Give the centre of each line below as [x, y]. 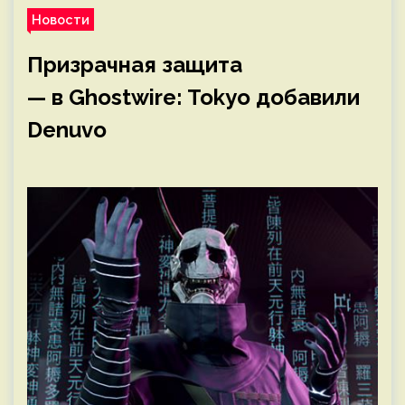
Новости [61, 19]
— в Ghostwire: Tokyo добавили [193, 97]
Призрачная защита [135, 65]
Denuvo [67, 130]
